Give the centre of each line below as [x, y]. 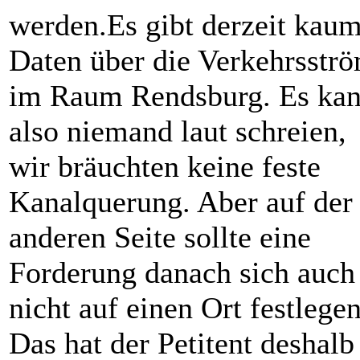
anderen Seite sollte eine [160, 237]
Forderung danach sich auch [182, 272]
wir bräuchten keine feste [165, 166]
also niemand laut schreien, [178, 131]
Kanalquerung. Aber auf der [181, 202]
